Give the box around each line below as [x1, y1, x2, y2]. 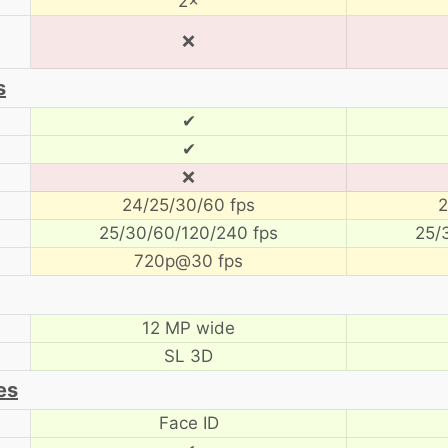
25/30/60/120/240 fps [99, 222, 278, 243]
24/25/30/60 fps [122, 194, 255, 215]
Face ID [158, 412, 219, 433]
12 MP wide [142, 317, 235, 338]
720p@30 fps [134, 250, 243, 271]
